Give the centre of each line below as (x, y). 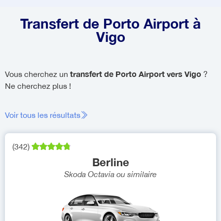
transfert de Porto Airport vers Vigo (137, 74)
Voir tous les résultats (43, 115)
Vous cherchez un (37, 74)
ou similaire (137, 174)
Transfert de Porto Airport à (110, 23)
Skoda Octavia (89, 174)
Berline (110, 162)
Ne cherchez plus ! (38, 86)
